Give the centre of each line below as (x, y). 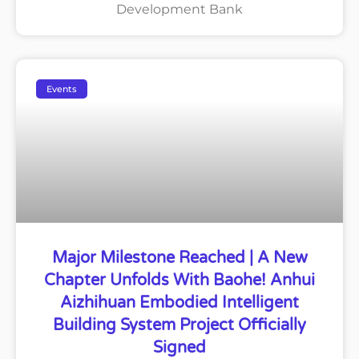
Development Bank (179, 10)
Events (62, 89)
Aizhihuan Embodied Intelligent (179, 303)
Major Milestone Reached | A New (179, 258)
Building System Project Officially (179, 326)
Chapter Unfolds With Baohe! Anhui (179, 281)
